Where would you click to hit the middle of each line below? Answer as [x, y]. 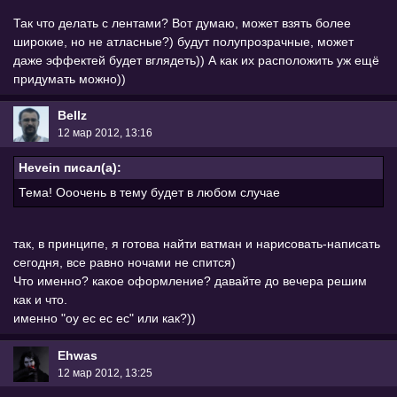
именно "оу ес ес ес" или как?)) [105, 319]
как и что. [40, 300]
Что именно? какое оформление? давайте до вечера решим [190, 281]
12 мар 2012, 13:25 [105, 373]
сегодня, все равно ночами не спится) [125, 263]
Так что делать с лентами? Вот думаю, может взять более [182, 23]
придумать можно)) [70, 78]
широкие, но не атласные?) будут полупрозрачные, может [183, 41]
